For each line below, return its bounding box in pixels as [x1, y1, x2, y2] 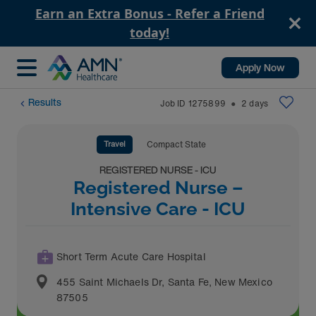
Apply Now [235, 59, 286, 75]
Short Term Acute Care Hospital [56, 249, 206, 264]
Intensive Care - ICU [71, 198, 245, 219]
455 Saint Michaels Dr [56, 274, 162, 289]
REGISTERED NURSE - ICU [99, 162, 217, 177]
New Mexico [214, 274, 272, 289]
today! [130, 24, 170, 41]
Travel [103, 138, 126, 150]
